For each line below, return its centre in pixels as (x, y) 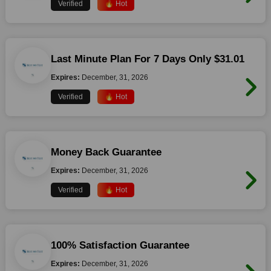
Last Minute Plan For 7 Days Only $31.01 (147, 59)
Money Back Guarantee (106, 152)
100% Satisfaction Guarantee (120, 245)
